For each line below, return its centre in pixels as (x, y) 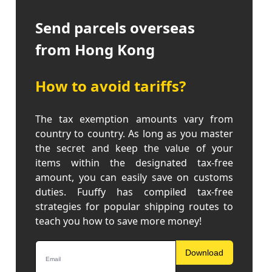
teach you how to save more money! (118, 221)
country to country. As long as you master (134, 134)
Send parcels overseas (115, 28)
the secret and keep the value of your (134, 148)
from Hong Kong (95, 49)
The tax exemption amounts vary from (134, 119)
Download (204, 253)
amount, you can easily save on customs (134, 177)
